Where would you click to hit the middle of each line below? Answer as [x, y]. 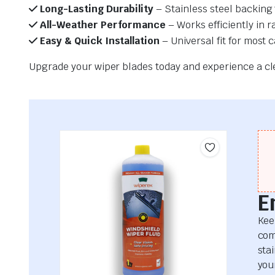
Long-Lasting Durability [95, 9]
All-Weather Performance [102, 25]
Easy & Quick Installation [99, 41]
